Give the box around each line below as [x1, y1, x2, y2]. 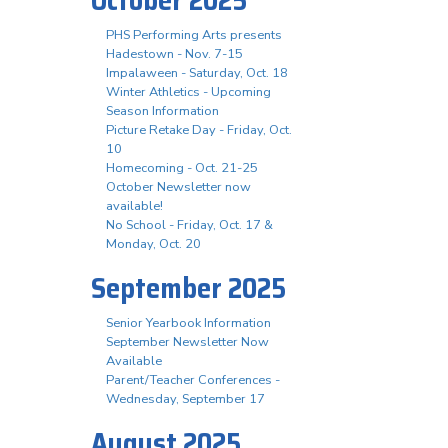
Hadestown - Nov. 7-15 [106, 45, 243, 64]
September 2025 [91, 266, 286, 311]
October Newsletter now [106, 178, 251, 197]
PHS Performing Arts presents [106, 26, 282, 45]
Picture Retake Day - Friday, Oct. [106, 121, 292, 140]
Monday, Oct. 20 [106, 235, 201, 254]
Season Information [106, 102, 219, 121]
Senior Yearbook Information [106, 314, 271, 333]
